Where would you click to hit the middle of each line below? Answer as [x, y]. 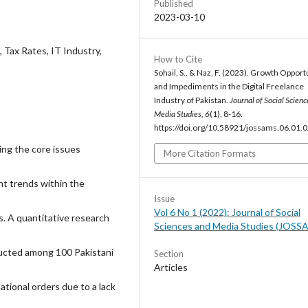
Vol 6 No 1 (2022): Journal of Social [227, 212]
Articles [171, 267]
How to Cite [178, 59]
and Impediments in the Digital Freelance [229, 86]
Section [169, 253]
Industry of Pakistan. [192, 100]
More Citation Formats [210, 153]
